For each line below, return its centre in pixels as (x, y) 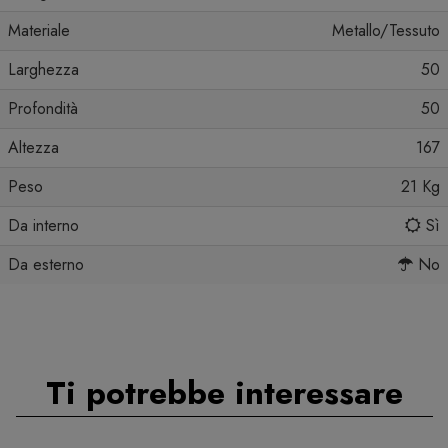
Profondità (45, 109)
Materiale (39, 31)
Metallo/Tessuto (386, 31)
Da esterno (46, 265)
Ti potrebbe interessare (224, 393)
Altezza (33, 148)
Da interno (43, 226)
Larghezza (43, 70)
